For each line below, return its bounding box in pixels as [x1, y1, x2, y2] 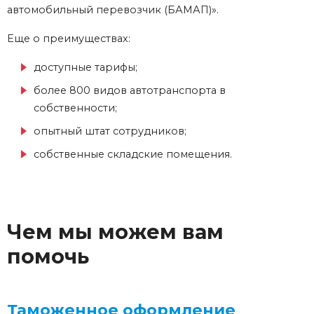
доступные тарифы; [34, 61, 137, 74]
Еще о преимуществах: [7, 32, 130, 46]
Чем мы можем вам [7, 219, 224, 245]
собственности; [34, 102, 117, 115]
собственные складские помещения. [34, 148, 232, 161]
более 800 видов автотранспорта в [34, 84, 226, 97]
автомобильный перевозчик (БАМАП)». [7, 4, 219, 17]
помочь [7, 244, 89, 269]
